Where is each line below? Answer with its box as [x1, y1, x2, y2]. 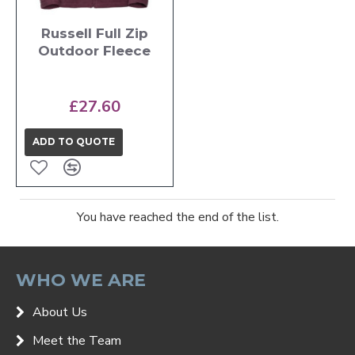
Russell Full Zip [40, 25, 148, 41]
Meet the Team [32, 331, 121, 349]
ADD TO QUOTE [32, 136, 115, 148]
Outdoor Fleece [38, 42, 151, 59]
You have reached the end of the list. [76, 208, 279, 226]
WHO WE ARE [16, 269, 146, 291]
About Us [32, 303, 87, 321]
